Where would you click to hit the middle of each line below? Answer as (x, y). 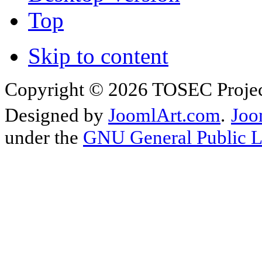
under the (44, 137)
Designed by (56, 115)
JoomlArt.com (164, 115)
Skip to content (98, 56)
